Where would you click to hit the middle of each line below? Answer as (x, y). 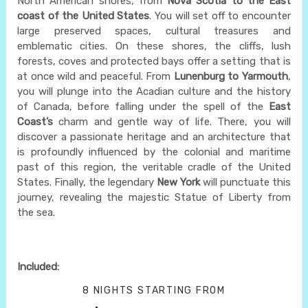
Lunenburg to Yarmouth (231, 76)
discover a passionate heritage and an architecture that (154, 136)
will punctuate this (245, 182)
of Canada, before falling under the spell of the (143, 106)
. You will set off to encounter (220, 15)
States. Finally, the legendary (87, 182)
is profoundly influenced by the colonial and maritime (154, 152)
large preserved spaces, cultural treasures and (154, 31)
